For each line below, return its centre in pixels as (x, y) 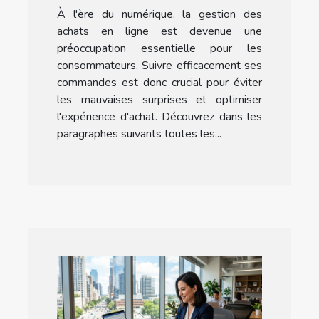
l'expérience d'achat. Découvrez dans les (159, 117)
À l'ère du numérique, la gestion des (159, 15)
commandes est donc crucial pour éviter (159, 83)
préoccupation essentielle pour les (159, 49)
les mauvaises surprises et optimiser (159, 100)
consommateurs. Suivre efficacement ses (159, 66)
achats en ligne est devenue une (159, 32)
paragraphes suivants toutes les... (139, 134)
